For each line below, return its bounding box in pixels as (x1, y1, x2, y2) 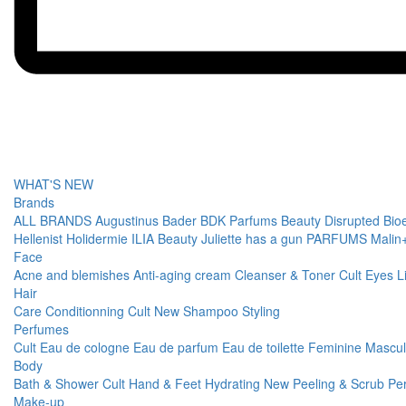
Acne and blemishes (14, 266, 133, 284)
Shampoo (183, 302, 242, 320)
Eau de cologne (40, 338, 133, 356)
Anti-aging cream (133, 266, 235, 284)
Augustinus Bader (95, 211, 200, 229)
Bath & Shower (14, 374, 102, 392)
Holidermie (66, 229, 131, 247)
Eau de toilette (222, 338, 308, 356)
